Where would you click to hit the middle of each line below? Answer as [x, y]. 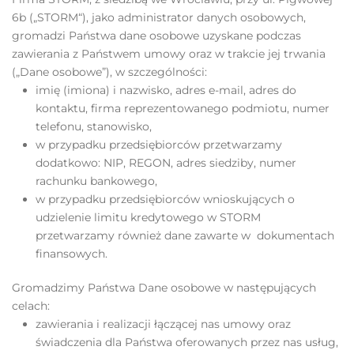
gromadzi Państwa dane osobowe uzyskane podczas [156, 36]
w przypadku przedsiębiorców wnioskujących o [165, 199]
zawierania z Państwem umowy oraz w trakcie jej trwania [169, 54]
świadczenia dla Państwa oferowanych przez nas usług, [187, 342]
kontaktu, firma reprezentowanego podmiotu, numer [183, 108]
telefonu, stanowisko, [97, 126]
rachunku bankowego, [98, 181]
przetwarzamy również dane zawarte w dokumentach [185, 235]
